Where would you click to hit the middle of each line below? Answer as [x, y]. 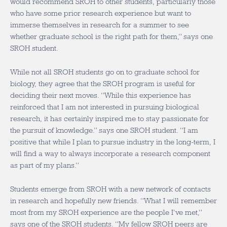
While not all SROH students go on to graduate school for [105, 72]
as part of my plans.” [46, 165]
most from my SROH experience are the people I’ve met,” [106, 212]
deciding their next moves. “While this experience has [101, 95]
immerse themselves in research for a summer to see [100, 25]
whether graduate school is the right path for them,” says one [111, 36]
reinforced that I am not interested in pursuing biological [105, 107]
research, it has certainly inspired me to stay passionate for [109, 119]
